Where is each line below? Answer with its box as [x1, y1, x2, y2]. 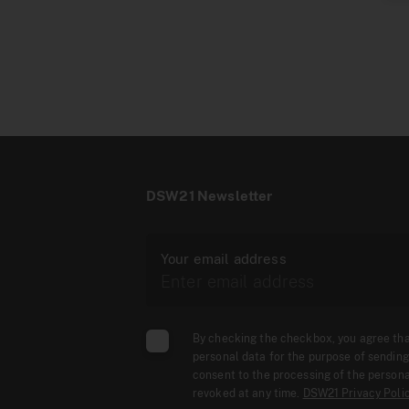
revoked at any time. [193, 387, 303, 400]
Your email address [161, 251, 287, 267]
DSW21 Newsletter [146, 188, 273, 204]
